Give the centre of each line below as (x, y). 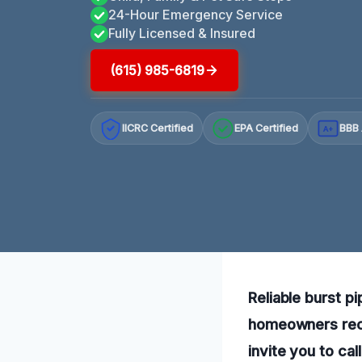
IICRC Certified (158, 128)
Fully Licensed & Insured (182, 33)
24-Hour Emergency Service (196, 14)
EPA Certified (267, 128)
